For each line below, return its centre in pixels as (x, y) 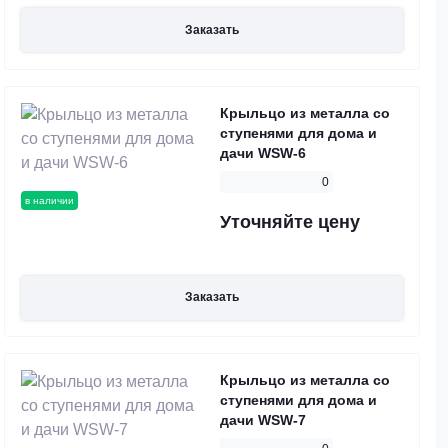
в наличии (49, 200)
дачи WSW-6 (263, 152)
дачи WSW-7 (263, 420)
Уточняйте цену (290, 221)
